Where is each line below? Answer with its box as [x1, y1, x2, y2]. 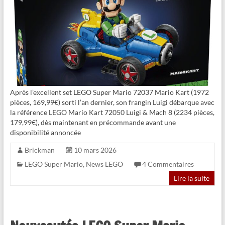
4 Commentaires [142, 159, 194, 168]
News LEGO [85, 159, 123, 168]
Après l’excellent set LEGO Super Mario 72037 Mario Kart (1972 [10, 87, 209, 96]
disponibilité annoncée [10, 128, 81, 137]
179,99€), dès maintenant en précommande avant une [10, 118, 176, 127]
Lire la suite [174, 173, 210, 182]
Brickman [24, 145, 55, 154]
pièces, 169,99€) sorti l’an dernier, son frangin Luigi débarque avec [10, 97, 214, 106]
